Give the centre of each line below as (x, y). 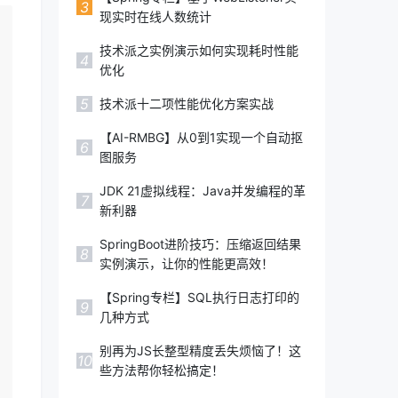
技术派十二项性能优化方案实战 (187, 103)
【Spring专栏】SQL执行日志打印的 (199, 297)
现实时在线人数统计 (155, 16)
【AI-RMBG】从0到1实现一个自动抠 (201, 137)
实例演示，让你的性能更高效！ (187, 263)
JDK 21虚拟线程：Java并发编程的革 (203, 191)
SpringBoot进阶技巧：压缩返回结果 (200, 244)
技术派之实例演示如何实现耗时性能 (199, 50)
